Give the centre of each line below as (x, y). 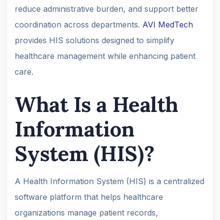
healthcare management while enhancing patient (105, 56)
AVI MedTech (168, 24)
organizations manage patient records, (86, 212)
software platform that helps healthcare (89, 197)
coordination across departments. (79, 24)
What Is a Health (96, 104)
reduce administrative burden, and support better (107, 9)
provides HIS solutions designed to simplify (95, 40)
